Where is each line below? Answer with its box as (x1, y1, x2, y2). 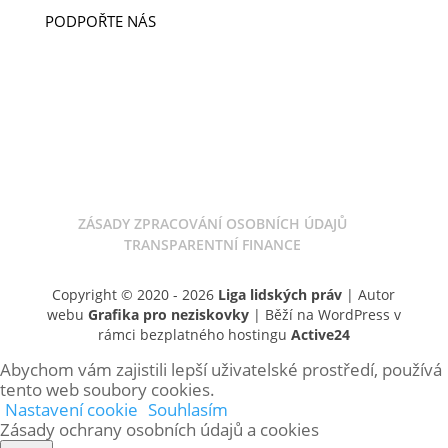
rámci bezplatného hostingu (97, 324, 291, 344)
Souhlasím (148, 397, 228, 421)
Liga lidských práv (218, 284, 343, 304)
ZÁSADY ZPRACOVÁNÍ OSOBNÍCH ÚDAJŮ (78, 213, 348, 233)
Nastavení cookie (5, 397, 138, 421)
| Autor (342, 284, 396, 304)
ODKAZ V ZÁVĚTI (44, 93, 161, 114)
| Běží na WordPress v (248, 304, 401, 324)
